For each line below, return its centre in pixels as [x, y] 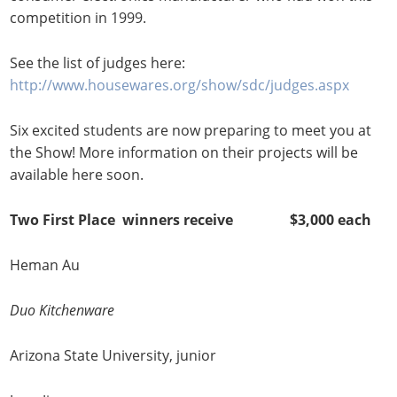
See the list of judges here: [98, 63]
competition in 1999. [78, 18]
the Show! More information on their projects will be [184, 153]
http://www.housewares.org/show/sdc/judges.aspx [180, 86]
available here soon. [77, 175]
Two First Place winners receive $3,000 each [191, 220]
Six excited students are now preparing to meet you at [191, 131]
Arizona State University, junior [113, 356]
